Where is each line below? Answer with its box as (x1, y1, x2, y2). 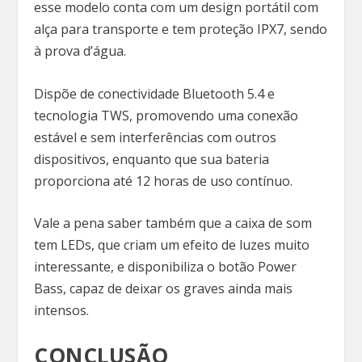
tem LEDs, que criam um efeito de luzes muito (34, 236, 310, 255)
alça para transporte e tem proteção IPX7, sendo (34, 19, 328, 38)
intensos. (34, 301, 93, 320)
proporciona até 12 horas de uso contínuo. (34, 171, 300, 190)
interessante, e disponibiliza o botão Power (34, 258, 297, 276)
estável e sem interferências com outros (34, 128, 277, 146)
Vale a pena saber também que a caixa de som (34, 214, 313, 233)
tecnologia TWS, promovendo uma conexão (34, 106, 299, 124)
